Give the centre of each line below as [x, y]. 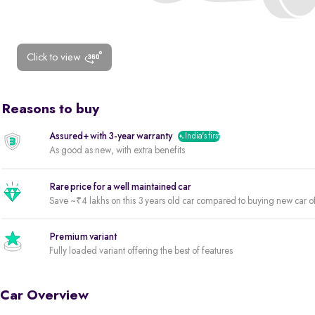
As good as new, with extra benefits [117, 150]
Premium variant [83, 237]
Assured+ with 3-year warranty [111, 136]
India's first [202, 136]
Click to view [54, 57]
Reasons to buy [50, 110]
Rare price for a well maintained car [120, 187]
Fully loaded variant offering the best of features [141, 251]
